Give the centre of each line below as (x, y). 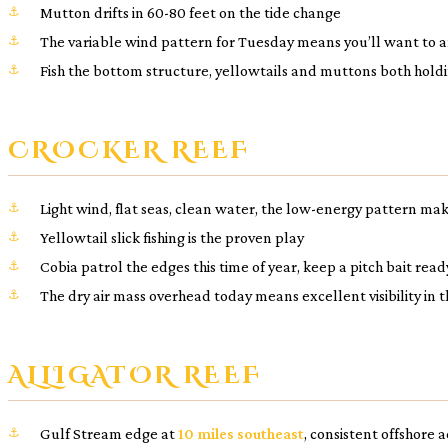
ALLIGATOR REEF (135, 375)
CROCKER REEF (129, 150)
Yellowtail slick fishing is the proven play (172, 237)
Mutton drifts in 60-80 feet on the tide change (190, 12)
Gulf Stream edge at (109, 433)
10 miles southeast (241, 433)
